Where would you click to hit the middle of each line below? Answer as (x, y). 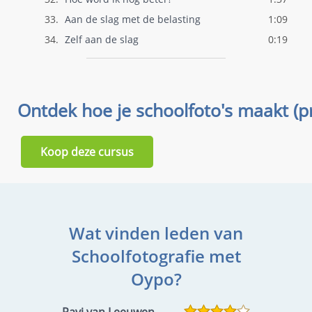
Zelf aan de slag (101, 39)
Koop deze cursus (87, 151)
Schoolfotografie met (156, 256)
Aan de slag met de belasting (132, 19)
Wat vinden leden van (156, 233)
